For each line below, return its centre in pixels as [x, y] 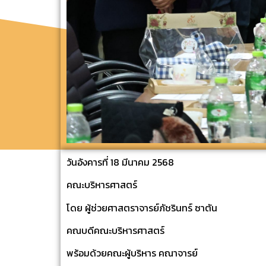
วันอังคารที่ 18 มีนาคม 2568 [120, 162]
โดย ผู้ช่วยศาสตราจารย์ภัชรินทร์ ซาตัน [142, 208]
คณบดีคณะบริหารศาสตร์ [115, 230]
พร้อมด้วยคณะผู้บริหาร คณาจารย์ [132, 253]
